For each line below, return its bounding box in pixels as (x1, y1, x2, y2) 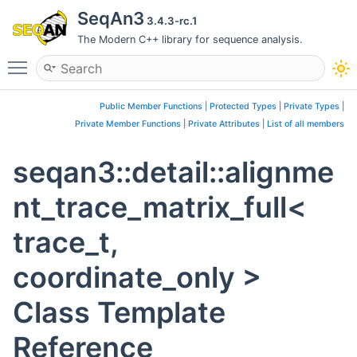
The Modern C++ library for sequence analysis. (77, 33, 303, 45)
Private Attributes (188, 119, 260, 129)
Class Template (13, 295, 226, 331)
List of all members (267, 119, 344, 129)
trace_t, (13, 225, 118, 261)
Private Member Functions (75, 119, 181, 129)
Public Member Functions (100, 101, 202, 112)
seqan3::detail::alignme (13, 155, 334, 190)
